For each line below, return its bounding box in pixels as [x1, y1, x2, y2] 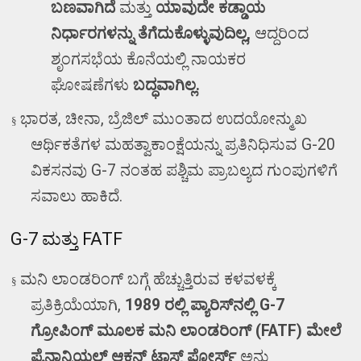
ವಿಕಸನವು [31, 160, 92, 180]
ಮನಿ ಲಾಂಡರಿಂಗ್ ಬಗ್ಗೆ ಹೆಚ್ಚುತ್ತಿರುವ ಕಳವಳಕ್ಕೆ [20, 269, 277, 288]
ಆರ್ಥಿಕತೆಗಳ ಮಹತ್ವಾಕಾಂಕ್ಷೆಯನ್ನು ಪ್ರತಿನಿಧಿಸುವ [31, 135, 302, 154]
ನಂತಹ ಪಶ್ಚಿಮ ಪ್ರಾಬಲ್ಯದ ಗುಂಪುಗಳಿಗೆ [120, 160, 338, 180]
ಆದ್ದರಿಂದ [255, 23, 309, 43]
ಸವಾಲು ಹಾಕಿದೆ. [31, 186, 123, 205]
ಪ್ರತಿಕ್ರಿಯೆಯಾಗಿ [31, 295, 118, 314]
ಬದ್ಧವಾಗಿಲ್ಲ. [133, 75, 201, 94]
